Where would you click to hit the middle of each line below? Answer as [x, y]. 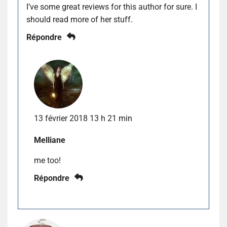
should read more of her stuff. [80, 19]
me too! [47, 160]
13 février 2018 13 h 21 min [83, 118]
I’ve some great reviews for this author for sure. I [112, 7]
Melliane [50, 140]
